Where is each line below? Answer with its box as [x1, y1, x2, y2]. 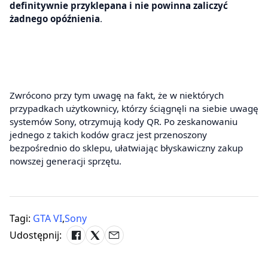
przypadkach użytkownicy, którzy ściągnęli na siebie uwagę [10, 102, 258, 115]
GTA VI [33, 212, 62, 226]
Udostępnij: [10, 229, 62, 242]
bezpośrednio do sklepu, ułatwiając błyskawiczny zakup [10, 142, 243, 154]
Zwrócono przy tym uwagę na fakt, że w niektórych [10, 89, 224, 102]
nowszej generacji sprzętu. [10, 155, 121, 167]
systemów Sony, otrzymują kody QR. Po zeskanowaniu [10, 115, 237, 128]
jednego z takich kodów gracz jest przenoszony [10, 129, 207, 141]
